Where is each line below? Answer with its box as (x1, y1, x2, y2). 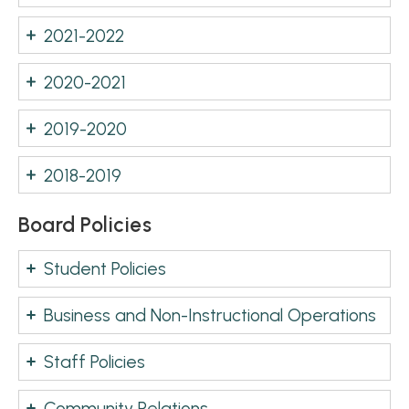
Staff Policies (44, 351, 145, 373)
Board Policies (18, 212, 152, 237)
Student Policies (44, 257, 166, 280)
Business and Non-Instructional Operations (44, 304, 376, 327)
